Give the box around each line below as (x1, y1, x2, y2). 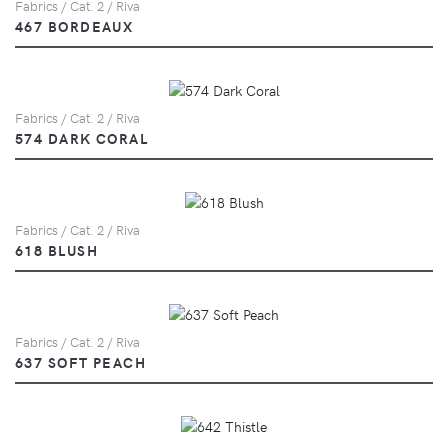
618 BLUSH (15, 239, 98, 260)
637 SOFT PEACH (15, 351, 147, 372)
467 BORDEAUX (15, 15, 134, 36)
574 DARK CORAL (15, 127, 149, 148)
